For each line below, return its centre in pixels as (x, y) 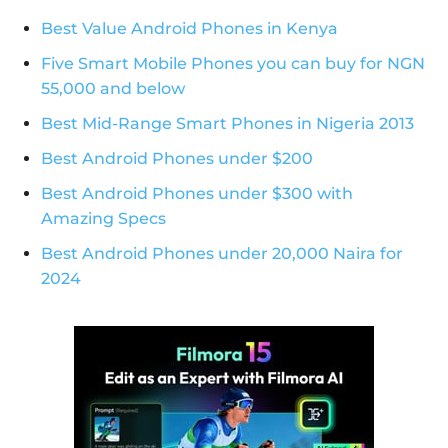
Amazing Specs (103, 218)
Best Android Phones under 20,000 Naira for (222, 253)
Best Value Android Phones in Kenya (189, 28)
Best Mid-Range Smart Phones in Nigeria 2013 (227, 123)
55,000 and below (113, 88)
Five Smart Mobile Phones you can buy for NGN (233, 63)
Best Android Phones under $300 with (197, 193)
